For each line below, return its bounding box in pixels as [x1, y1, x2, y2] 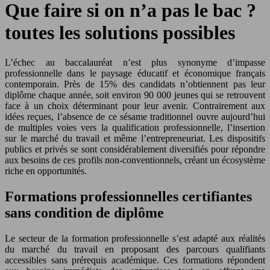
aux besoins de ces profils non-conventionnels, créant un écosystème [5, 154, 265, 165]
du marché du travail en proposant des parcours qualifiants [5, 243, 265, 254]
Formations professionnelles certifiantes [5, 188, 252, 204]
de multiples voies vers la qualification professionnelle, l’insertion [5, 122, 265, 133]
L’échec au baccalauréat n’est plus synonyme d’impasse [5, 57, 265, 67]
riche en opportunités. [5, 165, 87, 176]
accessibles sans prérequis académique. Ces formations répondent [5, 254, 265, 265]
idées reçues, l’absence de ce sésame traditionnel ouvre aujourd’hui [5, 111, 265, 122]
